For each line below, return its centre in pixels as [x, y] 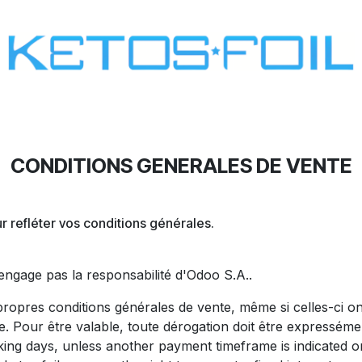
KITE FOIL [90, 117]
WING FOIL [186, 117]
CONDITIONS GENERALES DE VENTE [181, 166]
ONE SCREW [293, 117]
